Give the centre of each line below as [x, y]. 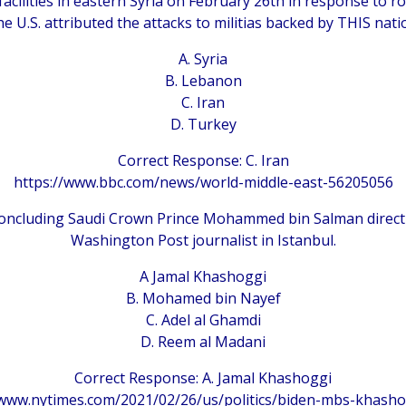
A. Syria [203, 58]
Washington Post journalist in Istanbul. [203, 240]
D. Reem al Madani [203, 341]
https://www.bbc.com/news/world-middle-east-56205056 [203, 182]
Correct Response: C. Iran [203, 160]
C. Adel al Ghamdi [203, 319]
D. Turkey [203, 124]
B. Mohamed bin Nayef [203, 298]
